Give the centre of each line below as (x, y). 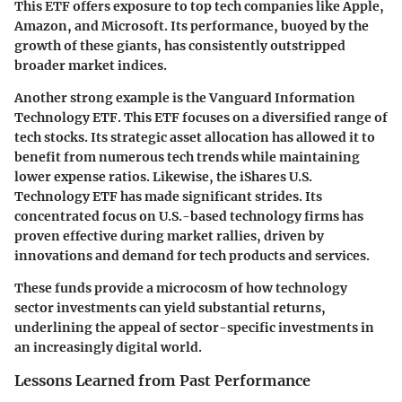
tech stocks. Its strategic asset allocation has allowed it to (195, 138)
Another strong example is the (112, 98)
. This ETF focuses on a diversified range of (253, 118)
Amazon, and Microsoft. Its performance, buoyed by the (192, 26)
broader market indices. (91, 66)
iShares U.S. (276, 177)
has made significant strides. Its (220, 197)
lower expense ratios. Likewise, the (127, 177)
